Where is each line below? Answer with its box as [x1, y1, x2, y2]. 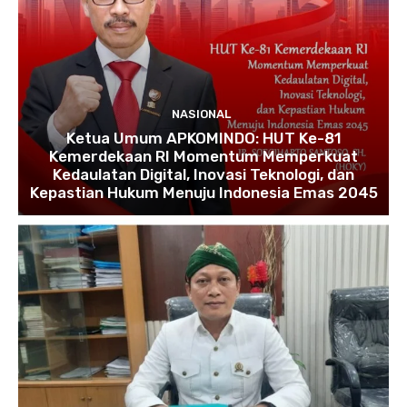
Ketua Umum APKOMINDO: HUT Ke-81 [65, 128, 342, 147]
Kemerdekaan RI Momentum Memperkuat [49, 146, 358, 165]
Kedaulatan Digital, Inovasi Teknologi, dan [53, 164, 354, 184]
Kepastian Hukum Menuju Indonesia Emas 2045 [29, 183, 378, 202]
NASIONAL [172, 106, 231, 121]
